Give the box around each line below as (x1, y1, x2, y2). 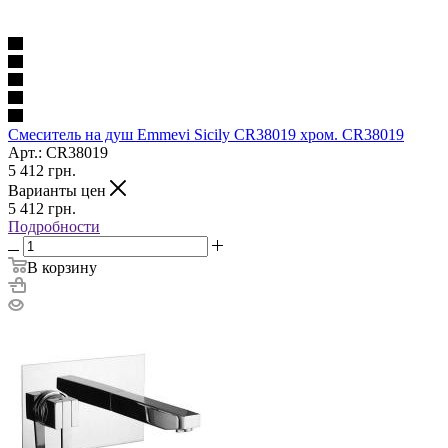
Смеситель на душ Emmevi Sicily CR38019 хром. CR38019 (8, 125, 404, 143)
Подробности (8, 217, 100, 235)
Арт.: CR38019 (8, 143, 108, 161)
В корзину (27, 258, 97, 276)
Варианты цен (8, 181, 110, 199)
